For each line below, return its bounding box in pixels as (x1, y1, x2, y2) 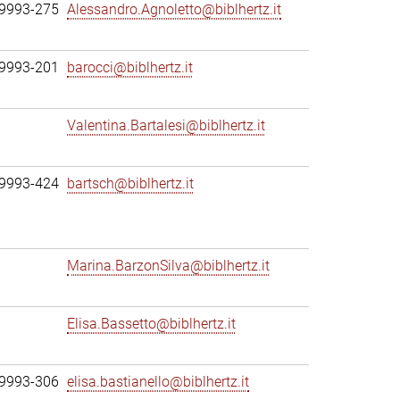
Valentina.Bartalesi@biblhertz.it (67, 117, 265, 134)
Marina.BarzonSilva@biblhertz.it (67, 257, 270, 274)
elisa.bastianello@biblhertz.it (67, 373, 249, 390)
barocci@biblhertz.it (67, 59, 193, 76)
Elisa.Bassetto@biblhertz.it (67, 315, 236, 332)
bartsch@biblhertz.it (67, 175, 194, 192)
